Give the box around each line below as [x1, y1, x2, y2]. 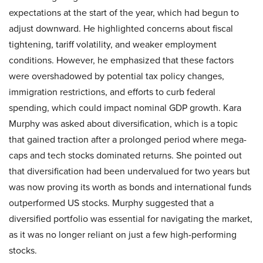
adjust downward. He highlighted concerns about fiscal [9, 22, 233, 35]
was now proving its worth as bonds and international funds [9, 180, 251, 194]
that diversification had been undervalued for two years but [9, 164, 250, 178]
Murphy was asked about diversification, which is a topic [9, 117, 238, 130]
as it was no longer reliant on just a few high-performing [9, 228, 237, 241]
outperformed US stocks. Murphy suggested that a [9, 196, 214, 210]
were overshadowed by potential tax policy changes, [9, 69, 224, 83]
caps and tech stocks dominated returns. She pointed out [9, 149, 242, 162]
